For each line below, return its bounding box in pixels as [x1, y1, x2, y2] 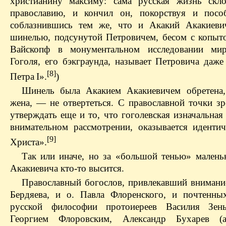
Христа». [10, 137, 47, 148]
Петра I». [10, 71, 47, 82]
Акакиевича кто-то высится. [10, 163, 124, 174]
